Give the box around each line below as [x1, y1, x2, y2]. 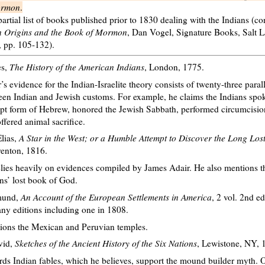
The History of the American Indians [9, 61, 144, 73]
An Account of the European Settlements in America [21, 190, 212, 203]
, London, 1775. [144, 61, 204, 73]
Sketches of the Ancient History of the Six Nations [15, 237, 197, 250]
